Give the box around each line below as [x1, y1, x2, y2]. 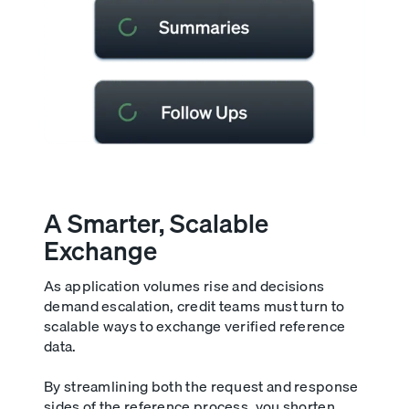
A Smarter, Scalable [44, 202, 268, 244]
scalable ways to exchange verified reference [44, 313, 346, 338]
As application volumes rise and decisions [44, 273, 325, 298]
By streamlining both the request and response [44, 373, 359, 398]
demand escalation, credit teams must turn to [44, 293, 345, 318]
